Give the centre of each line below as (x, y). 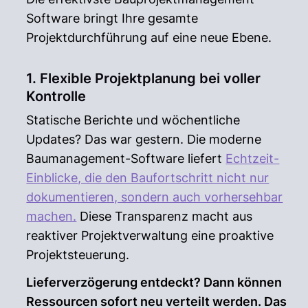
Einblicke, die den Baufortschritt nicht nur (148, 177)
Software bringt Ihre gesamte (112, 18)
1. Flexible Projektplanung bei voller (144, 78)
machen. (52, 216)
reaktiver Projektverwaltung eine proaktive (150, 235)
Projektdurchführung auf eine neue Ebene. (149, 37)
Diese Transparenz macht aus (165, 216)
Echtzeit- (253, 158)
